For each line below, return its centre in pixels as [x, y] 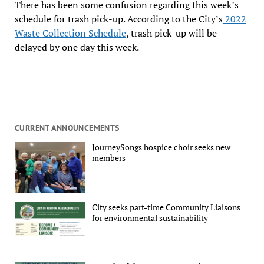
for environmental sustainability [150, 217]
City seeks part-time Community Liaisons [166, 207]
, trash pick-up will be [171, 33]
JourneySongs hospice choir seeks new [161, 147]
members [109, 158]
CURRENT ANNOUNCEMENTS [67, 128]
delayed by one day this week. [77, 47]
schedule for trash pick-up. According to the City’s [118, 19]
